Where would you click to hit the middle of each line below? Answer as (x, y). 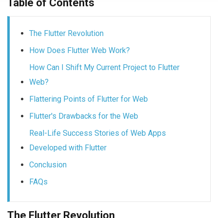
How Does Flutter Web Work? (80, 50)
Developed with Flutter (68, 147)
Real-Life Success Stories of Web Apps (98, 133)
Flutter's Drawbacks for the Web (84, 116)
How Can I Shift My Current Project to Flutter (104, 67)
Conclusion (48, 164)
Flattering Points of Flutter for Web (89, 99)
